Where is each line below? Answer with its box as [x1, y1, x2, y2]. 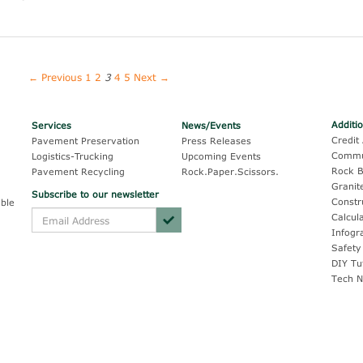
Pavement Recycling [32, 166, 125, 177]
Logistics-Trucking [32, 151, 113, 161]
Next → [134, 71, 170, 83]
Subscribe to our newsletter [32, 189, 159, 199]
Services [32, 120, 71, 130]
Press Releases [181, 135, 251, 146]
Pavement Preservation [32, 135, 139, 146]
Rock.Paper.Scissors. [181, 166, 279, 177]
